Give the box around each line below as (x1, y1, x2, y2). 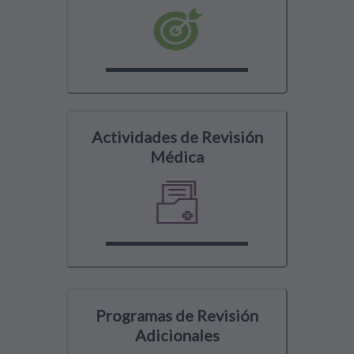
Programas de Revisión (96, 306, 258, 326)
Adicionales (134, 326, 220, 345)
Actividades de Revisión (91, 127, 263, 147)
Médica (150, 147, 204, 167)
